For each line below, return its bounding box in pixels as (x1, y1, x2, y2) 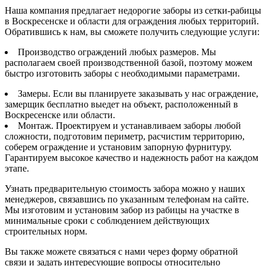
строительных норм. (5, 226, 87, 236)
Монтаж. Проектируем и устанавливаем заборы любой (18, 120, 241, 131)
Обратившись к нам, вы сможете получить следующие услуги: (5, 26, 259, 37)
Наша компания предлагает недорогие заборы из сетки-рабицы (5, 5, 261, 15)
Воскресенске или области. (5, 109, 115, 120)
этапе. (5, 163, 29, 173)
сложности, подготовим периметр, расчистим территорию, (5, 131, 245, 141)
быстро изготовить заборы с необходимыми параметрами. (5, 68, 240, 78)
